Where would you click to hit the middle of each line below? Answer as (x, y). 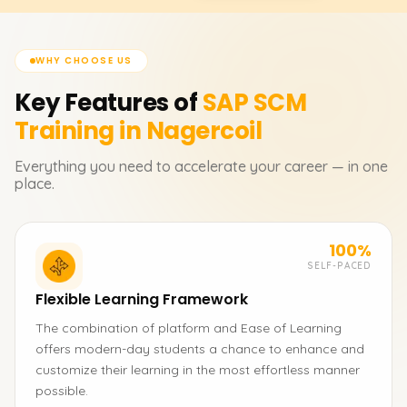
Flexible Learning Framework (142, 299)
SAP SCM (254, 103)
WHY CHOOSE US (84, 60)
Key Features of (106, 103)
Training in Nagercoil (139, 131)
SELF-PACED (339, 266)
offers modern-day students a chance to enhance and (200, 349)
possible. (62, 391)
